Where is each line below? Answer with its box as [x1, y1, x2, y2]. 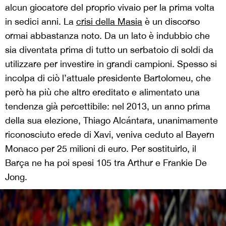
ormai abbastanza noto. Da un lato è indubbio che [5, 30, 210, 41]
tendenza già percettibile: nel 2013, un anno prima [5, 101, 210, 112]
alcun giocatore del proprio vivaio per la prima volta [5, 2, 214, 13]
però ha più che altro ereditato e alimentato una [5, 87, 200, 98]
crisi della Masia [76, 16, 142, 27]
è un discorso [142, 16, 200, 27]
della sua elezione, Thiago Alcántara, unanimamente [5, 115, 218, 126]
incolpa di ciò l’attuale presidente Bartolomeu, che [5, 73, 211, 84]
